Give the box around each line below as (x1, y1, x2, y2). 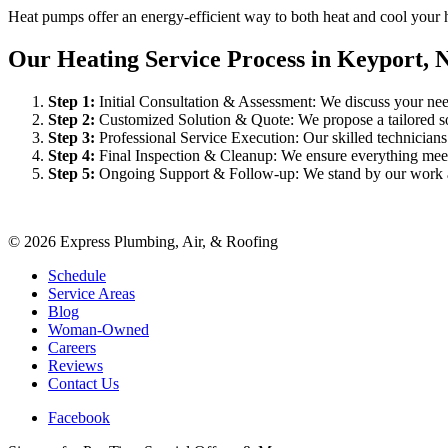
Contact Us (48, 374, 119, 392)
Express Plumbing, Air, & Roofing (56, 232, 278, 250)
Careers (48, 338, 96, 356)
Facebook (48, 408, 110, 426)
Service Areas (48, 284, 135, 302)
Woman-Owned (48, 320, 149, 338)
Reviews (48, 356, 103, 374)
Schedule (48, 266, 106, 284)
